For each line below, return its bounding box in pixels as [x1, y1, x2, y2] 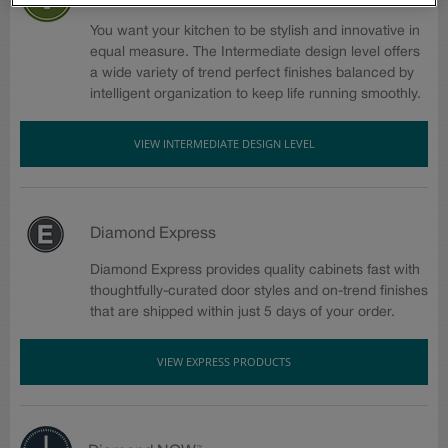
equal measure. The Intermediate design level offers [90, 45, 420, 59]
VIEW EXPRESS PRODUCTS [157, 353, 291, 369]
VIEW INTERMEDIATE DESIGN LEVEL [133, 135, 315, 151]
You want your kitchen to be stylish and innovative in [90, 24, 420, 38]
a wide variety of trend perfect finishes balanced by [90, 66, 414, 80]
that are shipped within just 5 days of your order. [90, 305, 395, 319]
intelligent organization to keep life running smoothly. [90, 87, 421, 101]
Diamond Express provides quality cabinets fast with [90, 263, 420, 277]
